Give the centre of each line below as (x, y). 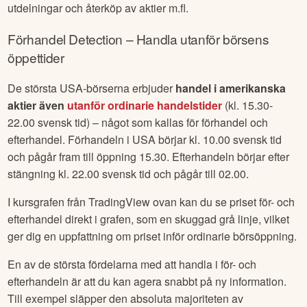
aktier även (38, 106)
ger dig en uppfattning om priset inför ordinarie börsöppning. (152, 236)
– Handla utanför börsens (196, 38)
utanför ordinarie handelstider (145, 106)
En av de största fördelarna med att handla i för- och (132, 265)
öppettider (36, 57)
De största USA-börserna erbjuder (92, 88)
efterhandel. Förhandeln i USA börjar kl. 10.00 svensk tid (145, 140)
